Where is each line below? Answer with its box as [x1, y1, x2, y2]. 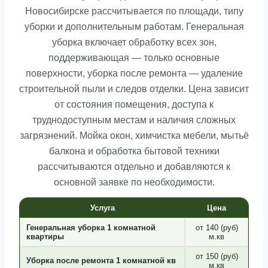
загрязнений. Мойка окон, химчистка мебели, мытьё [19, 130, 249, 141]
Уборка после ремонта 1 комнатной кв [26, 256, 176, 265]
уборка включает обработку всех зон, [51, 37, 217, 47]
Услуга [90, 203, 115, 212]
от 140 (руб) [195, 223, 238, 232]
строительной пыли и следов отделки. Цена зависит [19, 84, 249, 94]
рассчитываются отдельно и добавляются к [38, 162, 230, 172]
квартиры [26, 232, 64, 241]
